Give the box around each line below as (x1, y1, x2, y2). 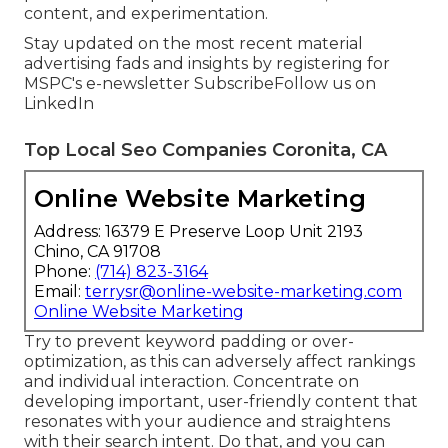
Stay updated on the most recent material (24, 34, 363, 54)
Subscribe (194, 74, 274, 94)
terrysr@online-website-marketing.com (85, 282, 402, 302)
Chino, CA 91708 (34, 242, 161, 262)
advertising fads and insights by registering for (24, 54, 390, 74)
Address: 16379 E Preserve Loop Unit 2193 (34, 222, 363, 242)
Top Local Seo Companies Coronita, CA (24, 139, 387, 162)
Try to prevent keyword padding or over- (24, 332, 354, 352)
